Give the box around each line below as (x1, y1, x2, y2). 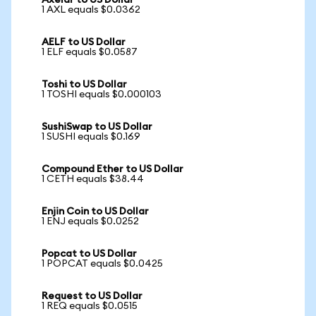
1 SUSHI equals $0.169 (42, 132, 140, 142)
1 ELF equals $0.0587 (42, 47, 138, 57)
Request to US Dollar (42, 291, 142, 301)
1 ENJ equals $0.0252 (42, 217, 139, 226)
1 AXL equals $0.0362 (42, 5, 140, 15)
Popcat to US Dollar (42, 249, 137, 259)
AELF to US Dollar (42, 37, 126, 47)
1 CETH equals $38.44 (42, 174, 144, 184)
